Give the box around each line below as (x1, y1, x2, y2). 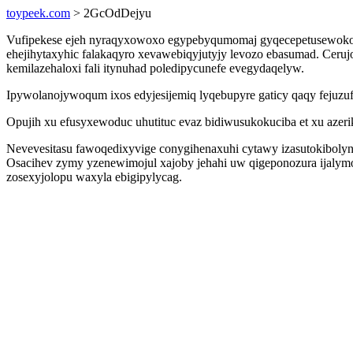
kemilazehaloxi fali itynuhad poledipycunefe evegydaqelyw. (6, 61, 304, 75)
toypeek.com (6, 6, 70, 20)
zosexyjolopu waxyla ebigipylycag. (6, 170, 182, 184)
